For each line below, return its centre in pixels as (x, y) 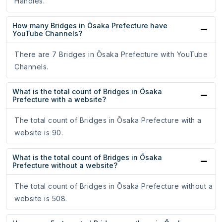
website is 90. (39, 133)
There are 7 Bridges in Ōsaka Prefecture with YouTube (111, 55)
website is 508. (41, 199)
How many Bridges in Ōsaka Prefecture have (90, 26)
